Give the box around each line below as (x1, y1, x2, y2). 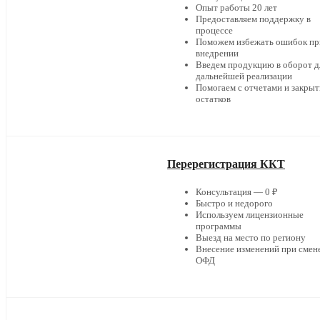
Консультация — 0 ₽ (196, 186, 278, 198)
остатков (196, 94, 231, 105)
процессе (196, 25, 233, 36)
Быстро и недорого (196, 198, 273, 209)
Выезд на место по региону (196, 232, 306, 244)
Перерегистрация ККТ (167, 158, 285, 171)
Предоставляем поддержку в (196, 14, 311, 25)
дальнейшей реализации (196, 71, 292, 82)
